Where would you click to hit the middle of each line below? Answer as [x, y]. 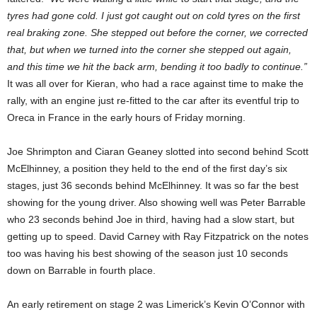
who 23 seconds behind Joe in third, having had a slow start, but [151, 220]
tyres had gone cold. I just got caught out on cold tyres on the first [154, 16]
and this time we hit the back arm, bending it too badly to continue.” [157, 67]
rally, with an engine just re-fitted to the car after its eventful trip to [153, 101]
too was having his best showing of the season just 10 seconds [148, 254]
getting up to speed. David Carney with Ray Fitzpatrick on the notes [158, 237]
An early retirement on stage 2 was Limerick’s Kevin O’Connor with [156, 305]
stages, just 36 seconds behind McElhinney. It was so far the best [153, 186]
